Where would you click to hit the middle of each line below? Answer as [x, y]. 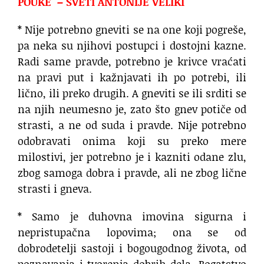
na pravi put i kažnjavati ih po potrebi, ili [132, 77]
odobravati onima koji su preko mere [132, 141]
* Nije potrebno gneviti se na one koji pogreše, [132, 30]
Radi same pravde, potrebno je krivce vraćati [132, 62]
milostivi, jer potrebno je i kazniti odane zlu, [132, 157]
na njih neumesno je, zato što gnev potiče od [132, 109]
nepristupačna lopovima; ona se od [132, 232]
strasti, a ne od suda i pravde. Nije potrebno [132, 125]
